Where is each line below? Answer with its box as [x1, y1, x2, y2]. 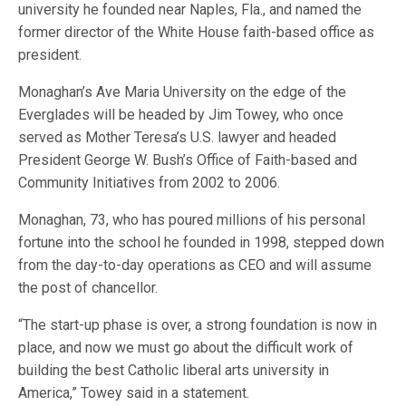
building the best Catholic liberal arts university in [18, 362, 330, 379]
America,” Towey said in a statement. [18, 384, 250, 401]
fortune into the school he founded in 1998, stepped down [18, 234, 385, 251]
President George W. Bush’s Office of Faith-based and [18, 151, 358, 169]
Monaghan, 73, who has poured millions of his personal [18, 211, 366, 228]
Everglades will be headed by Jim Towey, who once [18, 106, 344, 123]
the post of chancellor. [18, 279, 159, 296]
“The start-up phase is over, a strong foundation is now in [18, 316, 378, 333]
